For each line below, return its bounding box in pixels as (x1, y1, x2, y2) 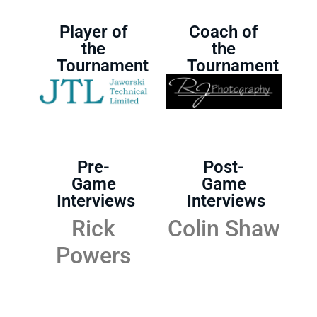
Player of (59, 22, 128, 42)
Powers (56, 242, 131, 270)
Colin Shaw (167, 215, 280, 243)
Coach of (189, 22, 258, 42)
